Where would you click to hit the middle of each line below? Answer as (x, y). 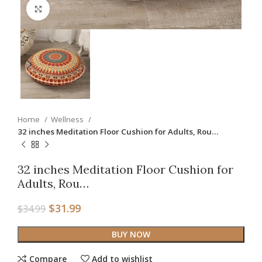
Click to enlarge (76, 8)
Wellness (68, 120)
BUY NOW (131, 235)
